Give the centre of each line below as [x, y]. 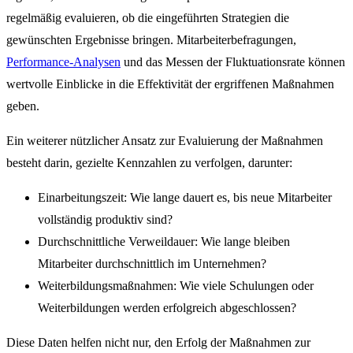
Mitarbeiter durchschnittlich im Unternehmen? [152, 263]
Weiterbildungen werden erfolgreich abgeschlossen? [167, 307]
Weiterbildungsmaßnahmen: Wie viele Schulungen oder [176, 285]
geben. [23, 106]
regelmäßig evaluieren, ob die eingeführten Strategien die [148, 17]
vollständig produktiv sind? [105, 219]
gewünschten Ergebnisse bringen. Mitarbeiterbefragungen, [151, 39]
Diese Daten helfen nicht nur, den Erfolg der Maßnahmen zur [158, 342]
